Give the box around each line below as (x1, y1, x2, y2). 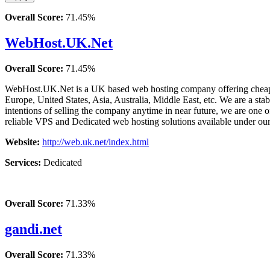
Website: (5, 136, 42, 147)
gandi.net (5, 221, 62, 237)
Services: (5, 157, 43, 168)
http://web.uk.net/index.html (42, 136, 149, 147)
